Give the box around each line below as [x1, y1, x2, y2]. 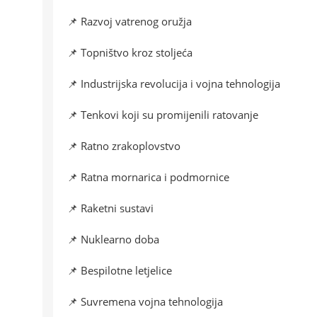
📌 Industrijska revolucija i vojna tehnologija [67, 76, 280, 91]
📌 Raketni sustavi [67, 201, 154, 216]
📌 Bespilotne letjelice [67, 263, 172, 278]
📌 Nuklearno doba [67, 232, 159, 247]
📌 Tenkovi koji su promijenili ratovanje [67, 108, 258, 122]
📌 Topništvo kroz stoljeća [67, 45, 192, 60]
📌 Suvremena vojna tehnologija [67, 294, 223, 309]
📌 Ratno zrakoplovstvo [67, 139, 180, 154]
